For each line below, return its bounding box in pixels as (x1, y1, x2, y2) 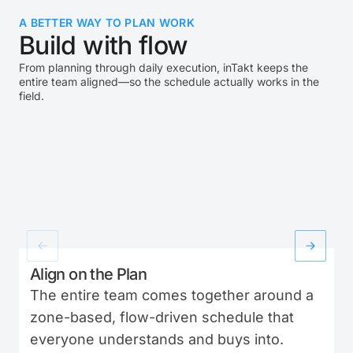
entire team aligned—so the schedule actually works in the (19, 75, 319, 88)
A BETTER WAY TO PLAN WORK (19, 16, 195, 29)
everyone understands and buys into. (30, 330, 284, 347)
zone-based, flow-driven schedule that (30, 308, 294, 325)
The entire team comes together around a (30, 286, 314, 303)
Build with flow (19, 30, 188, 61)
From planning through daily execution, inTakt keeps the (19, 61, 308, 74)
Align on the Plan (30, 264, 147, 284)
